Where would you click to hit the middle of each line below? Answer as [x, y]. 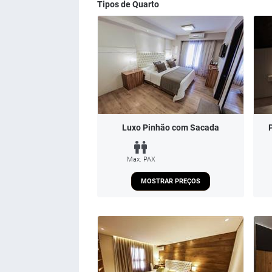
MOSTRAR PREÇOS [171, 181]
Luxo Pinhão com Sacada [171, 127]
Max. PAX [141, 159]
